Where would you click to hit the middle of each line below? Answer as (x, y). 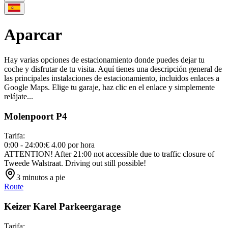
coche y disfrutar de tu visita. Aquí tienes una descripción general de (113, 69)
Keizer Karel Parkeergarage (62, 207)
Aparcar (33, 35)
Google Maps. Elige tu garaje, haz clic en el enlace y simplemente (109, 87)
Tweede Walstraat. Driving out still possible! (75, 163)
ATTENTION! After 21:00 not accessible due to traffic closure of (109, 154)
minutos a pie (44, 178)
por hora (81, 145)
